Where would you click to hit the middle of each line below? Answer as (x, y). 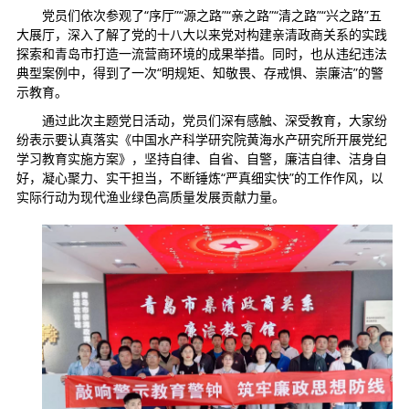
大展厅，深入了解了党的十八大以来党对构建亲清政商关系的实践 (201, 34)
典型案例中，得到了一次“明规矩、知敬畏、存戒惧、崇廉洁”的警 (199, 73)
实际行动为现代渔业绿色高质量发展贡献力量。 (150, 197)
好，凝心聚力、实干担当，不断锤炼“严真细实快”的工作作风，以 (199, 178)
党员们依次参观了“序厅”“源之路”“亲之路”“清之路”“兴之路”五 (211, 15)
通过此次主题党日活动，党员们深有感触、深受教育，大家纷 (214, 120)
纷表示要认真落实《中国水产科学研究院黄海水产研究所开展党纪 (201, 139)
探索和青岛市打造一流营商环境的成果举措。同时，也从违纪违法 (201, 53)
